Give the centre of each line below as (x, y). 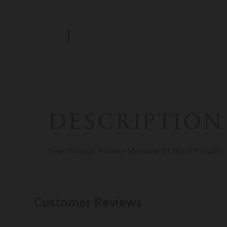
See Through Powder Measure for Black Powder (136, 152)
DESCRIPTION (136, 122)
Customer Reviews (88, 202)
